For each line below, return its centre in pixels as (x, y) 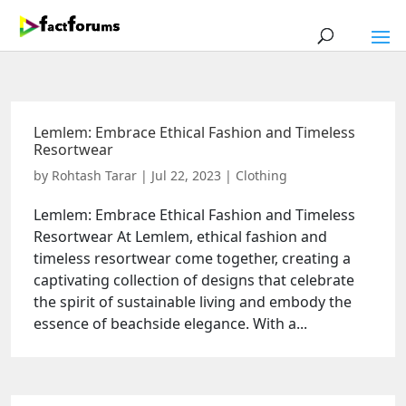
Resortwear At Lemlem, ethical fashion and (180, 237)
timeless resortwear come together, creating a (192, 258)
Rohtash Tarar (94, 175)
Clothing (261, 175)
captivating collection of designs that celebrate (194, 280)
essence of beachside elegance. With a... (170, 324)
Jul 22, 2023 (186, 175)
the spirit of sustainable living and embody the (193, 302)
